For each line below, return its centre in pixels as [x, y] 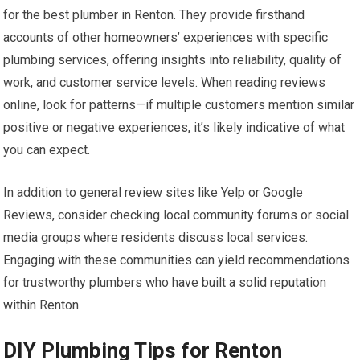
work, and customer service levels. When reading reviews [165, 82]
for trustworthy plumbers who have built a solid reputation [165, 282]
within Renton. [43, 305]
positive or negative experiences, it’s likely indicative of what [174, 127]
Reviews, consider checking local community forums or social [176, 215]
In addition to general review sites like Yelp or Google [153, 192]
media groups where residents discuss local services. [156, 237]
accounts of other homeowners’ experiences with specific [166, 37]
